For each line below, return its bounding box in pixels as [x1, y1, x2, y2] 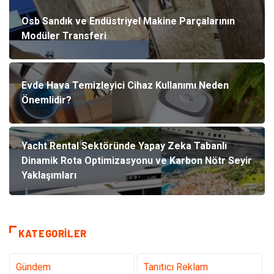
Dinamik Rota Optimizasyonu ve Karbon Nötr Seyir [21, 155, 252, 167]
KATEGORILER [18, 228, 87, 240]
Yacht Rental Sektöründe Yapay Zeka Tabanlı [21, 140, 227, 152]
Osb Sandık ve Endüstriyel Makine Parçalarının [21, 15, 235, 28]
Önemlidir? [21, 94, 72, 106]
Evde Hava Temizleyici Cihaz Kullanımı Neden [21, 80, 229, 92]
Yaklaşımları [21, 169, 76, 182]
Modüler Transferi [21, 30, 106, 42]
